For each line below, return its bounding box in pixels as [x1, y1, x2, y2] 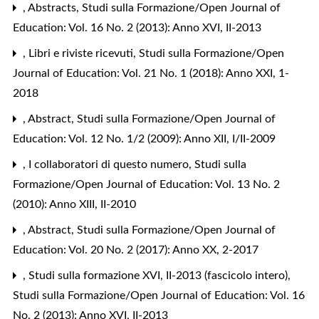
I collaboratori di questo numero [28, 158, 192, 170]
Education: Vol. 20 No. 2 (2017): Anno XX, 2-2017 [13, 244, 258, 256]
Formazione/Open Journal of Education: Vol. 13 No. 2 [13, 178, 280, 190]
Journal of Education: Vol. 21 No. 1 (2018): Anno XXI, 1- [13, 67, 289, 79]
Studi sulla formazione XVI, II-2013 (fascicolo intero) [28, 269, 291, 281]
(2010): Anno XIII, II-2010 [13, 198, 136, 210]
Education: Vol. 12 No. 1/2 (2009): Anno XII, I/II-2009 [13, 132, 276, 145]
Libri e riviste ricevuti [28, 47, 136, 59]
